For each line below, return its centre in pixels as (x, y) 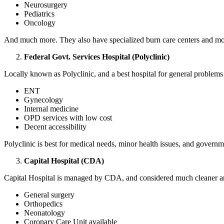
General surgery (49, 195)
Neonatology (45, 213)
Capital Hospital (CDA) (64, 161)
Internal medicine (52, 109)
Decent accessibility (55, 127)
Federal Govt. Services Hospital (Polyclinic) (97, 57)
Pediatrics (40, 14)
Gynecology (43, 100)
